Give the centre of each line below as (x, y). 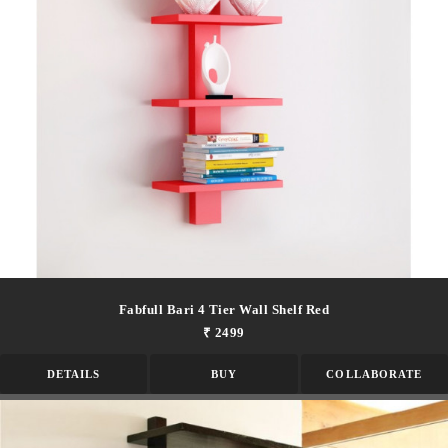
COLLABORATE (374, 373)
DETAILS (73, 373)
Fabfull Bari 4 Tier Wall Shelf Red (224, 309)
